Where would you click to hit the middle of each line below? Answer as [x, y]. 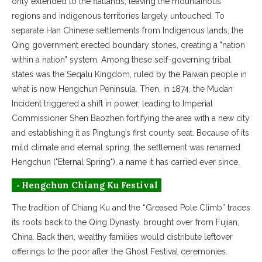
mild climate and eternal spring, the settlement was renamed [126, 147]
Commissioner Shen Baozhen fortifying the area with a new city [131, 118]
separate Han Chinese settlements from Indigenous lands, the [127, 30]
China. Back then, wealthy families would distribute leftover [122, 237]
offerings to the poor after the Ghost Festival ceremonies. [120, 251]
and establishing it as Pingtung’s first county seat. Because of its [130, 132]
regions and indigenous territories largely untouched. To [118, 15]
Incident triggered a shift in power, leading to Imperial [112, 103]
